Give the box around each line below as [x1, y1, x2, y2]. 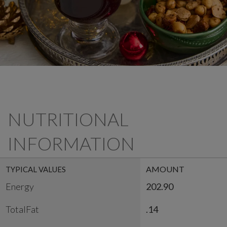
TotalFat [6, 204, 39, 215]
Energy [6, 181, 34, 193]
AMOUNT [146, 164, 184, 174]
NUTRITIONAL [8, 108, 129, 131]
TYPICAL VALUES [6, 165, 66, 174]
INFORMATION [8, 132, 135, 155]
